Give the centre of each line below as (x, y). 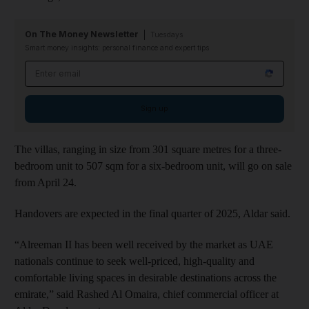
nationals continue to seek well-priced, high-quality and (134, 261)
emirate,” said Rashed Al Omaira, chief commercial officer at (147, 294)
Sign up (154, 108)
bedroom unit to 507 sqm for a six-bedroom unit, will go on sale (153, 166)
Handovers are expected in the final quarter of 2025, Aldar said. (152, 213)
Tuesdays (167, 34)
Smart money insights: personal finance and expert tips (117, 48)
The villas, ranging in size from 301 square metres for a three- (148, 149)
